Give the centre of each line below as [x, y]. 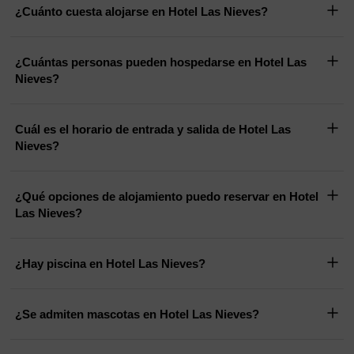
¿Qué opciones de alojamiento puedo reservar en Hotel [167, 197]
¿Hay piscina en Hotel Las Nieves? [111, 264]
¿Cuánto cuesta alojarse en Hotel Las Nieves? [142, 12]
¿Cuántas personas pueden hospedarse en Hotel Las [161, 62]
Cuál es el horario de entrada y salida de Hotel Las [127, 130]
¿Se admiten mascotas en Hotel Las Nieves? [137, 314]
